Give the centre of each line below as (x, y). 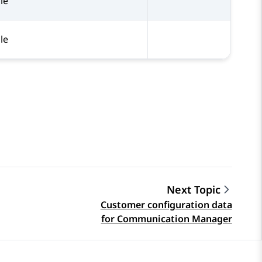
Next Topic (193, 190)
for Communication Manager (166, 219)
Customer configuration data (166, 205)
